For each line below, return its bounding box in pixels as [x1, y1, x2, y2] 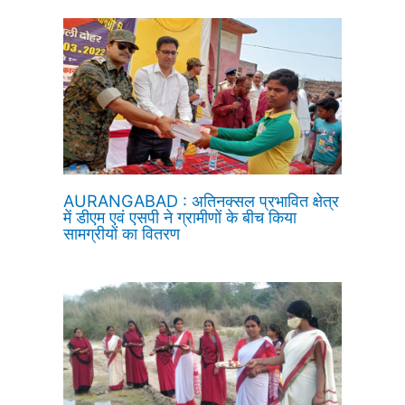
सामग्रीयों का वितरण [63, 223, 181, 244]
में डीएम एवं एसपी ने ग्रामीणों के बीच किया [63, 207, 297, 228]
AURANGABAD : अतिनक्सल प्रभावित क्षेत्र [63, 191, 340, 212]
